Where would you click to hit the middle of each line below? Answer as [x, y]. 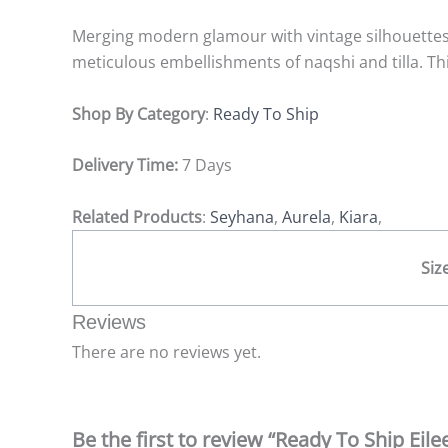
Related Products [137, 216]
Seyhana [242, 216]
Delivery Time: [127, 165]
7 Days [207, 165]
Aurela [306, 216]
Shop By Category [138, 113]
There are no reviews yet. [166, 351]
